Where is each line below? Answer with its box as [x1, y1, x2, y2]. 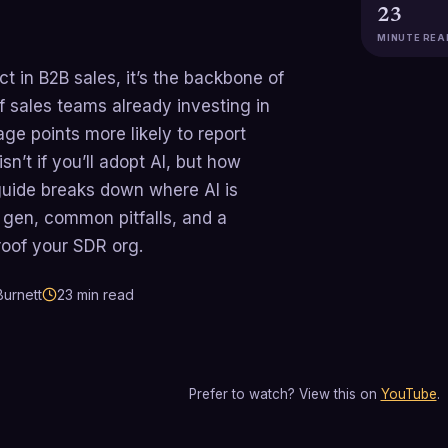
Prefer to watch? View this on [188, 386, 377, 403]
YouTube [380, 386, 437, 403]
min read [73, 286, 134, 304]
